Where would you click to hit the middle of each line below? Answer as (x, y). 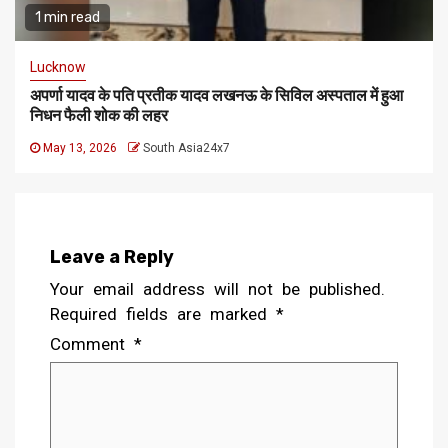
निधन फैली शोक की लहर (99, 116)
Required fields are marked (163, 314)
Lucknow (58, 67)
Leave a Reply (112, 257)
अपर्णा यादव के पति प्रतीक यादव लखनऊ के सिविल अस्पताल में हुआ (216, 96)
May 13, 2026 (80, 148)
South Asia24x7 (186, 148)
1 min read (67, 18)
